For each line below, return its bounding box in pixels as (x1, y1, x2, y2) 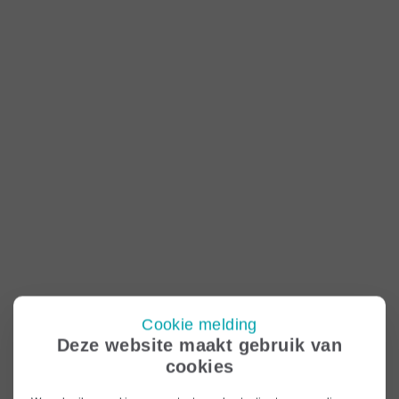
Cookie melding (142, 315, 257, 333)
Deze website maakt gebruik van (57, 335, 342, 354)
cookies (165, 356, 234, 376)
